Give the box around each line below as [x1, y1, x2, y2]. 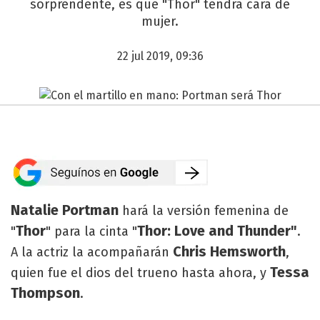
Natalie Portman [11, 201, 122, 219]
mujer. [141, 14, 179, 29]
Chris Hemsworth [173, 242, 286, 260]
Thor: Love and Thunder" [137, 221, 297, 239]
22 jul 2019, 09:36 [116, 49, 204, 63]
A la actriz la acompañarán [11, 244, 173, 260]
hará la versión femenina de [122, 202, 289, 219]
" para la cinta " [46, 223, 137, 239]
